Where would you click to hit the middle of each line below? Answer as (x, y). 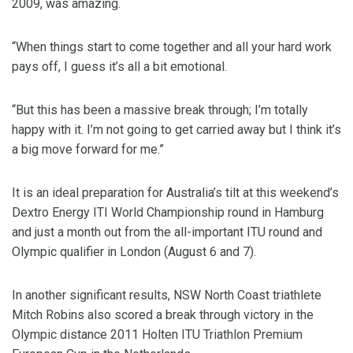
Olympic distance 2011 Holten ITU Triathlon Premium (157, 335)
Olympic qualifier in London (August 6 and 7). (134, 252)
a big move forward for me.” (88, 150)
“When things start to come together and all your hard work (172, 47)
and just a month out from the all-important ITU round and (167, 232)
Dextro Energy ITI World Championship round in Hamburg (168, 213)
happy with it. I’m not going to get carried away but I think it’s (176, 130)
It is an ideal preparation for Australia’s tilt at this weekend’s (175, 193)
